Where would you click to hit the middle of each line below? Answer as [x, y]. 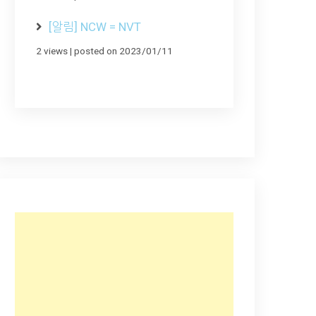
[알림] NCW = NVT [95, 26]
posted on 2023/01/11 [123, 50]
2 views [52, 50]
